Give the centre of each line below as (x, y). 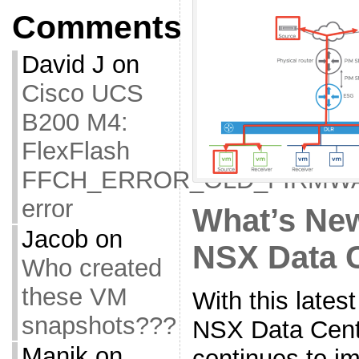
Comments (97, 27)
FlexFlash (75, 151)
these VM (74, 297)
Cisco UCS (82, 93)
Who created (91, 268)
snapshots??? (99, 326)
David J (63, 65)
